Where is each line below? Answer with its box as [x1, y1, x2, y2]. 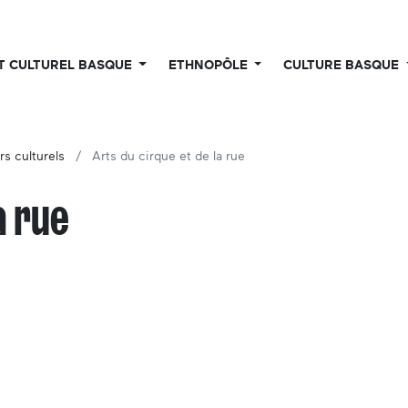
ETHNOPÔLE [168, 58, 251, 72]
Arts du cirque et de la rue [92, 150, 245, 164]
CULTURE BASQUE [283, 58, 403, 72]
